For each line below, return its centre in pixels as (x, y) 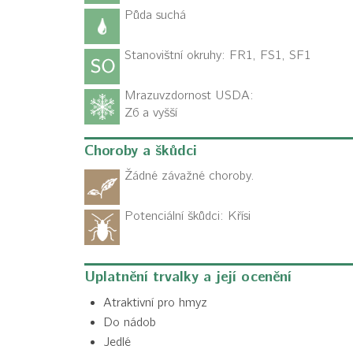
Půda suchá (155, 15)
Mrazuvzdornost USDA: (189, 96)
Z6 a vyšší (151, 113)
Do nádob (130, 323)
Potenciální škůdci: (176, 216)
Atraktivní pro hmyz (155, 303)
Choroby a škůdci (141, 151)
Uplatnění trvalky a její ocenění (188, 277)
